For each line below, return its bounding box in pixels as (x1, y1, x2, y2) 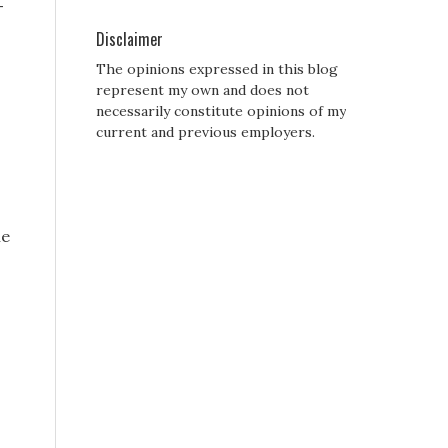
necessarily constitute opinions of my (96, 102, 346, 121)
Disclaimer (96, 27, 163, 52)
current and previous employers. (96, 123, 315, 142)
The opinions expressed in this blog (96, 60, 338, 79)
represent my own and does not (96, 81, 309, 100)
